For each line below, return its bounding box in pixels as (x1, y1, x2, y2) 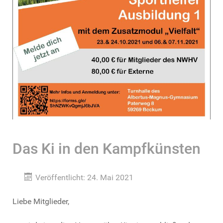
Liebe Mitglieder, (12, 197, 69, 207)
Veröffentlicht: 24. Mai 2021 (35, 173, 133, 183)
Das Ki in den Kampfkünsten (12, 140, 201, 158)
